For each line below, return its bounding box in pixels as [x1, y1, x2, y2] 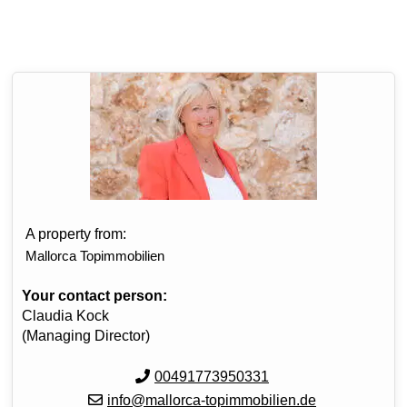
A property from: [25, 226, 126, 242]
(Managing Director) [22, 328, 150, 343]
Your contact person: [22, 288, 167, 303]
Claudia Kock [22, 308, 109, 323]
